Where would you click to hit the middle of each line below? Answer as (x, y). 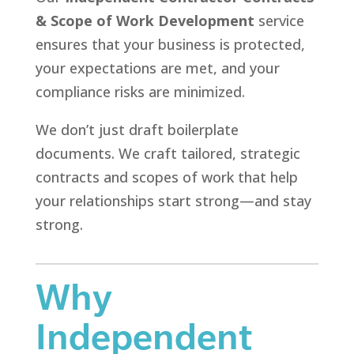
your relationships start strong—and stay (173, 201)
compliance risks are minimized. (140, 92)
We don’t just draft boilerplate (137, 130)
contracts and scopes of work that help (166, 177)
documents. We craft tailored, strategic (168, 154)
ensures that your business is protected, (170, 45)
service (279, 21)
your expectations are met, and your (157, 68)
